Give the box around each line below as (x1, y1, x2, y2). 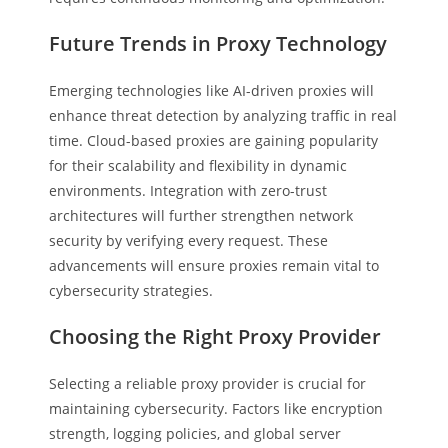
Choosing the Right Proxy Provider (49, 323, 382, 350)
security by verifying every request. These (49, 231, 329, 250)
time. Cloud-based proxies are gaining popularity (49, 131, 379, 150)
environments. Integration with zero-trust (49, 181, 328, 200)
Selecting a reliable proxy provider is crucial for (49, 374, 367, 393)
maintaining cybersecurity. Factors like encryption (49, 399, 384, 418)
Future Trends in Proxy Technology (49, 30, 388, 57)
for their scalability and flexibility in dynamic (49, 156, 348, 175)
